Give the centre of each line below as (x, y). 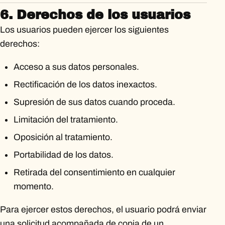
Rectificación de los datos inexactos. (85, 84)
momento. (33, 187)
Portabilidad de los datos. (63, 155)
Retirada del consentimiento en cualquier (94, 173)
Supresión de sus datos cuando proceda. (94, 102)
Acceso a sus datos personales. (76, 67)
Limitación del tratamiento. (66, 120)
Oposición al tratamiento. (63, 137)
